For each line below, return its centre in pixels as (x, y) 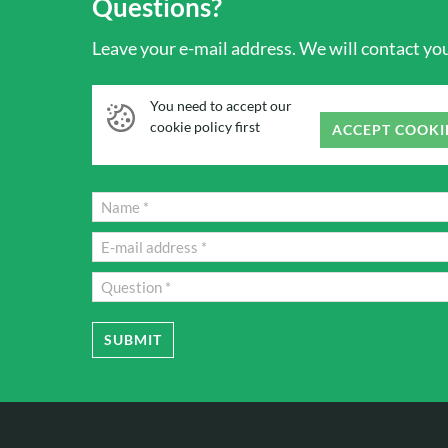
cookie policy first (205, 127)
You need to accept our (221, 106)
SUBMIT (133, 340)
